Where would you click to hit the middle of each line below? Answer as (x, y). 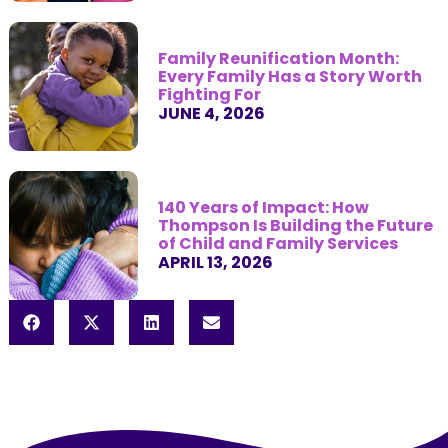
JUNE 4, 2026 (211, 113)
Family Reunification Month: (278, 58)
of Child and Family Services (277, 243)
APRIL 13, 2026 (215, 262)
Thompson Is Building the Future (295, 225)
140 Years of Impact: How (263, 207)
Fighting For (209, 94)
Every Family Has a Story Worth (289, 76)
